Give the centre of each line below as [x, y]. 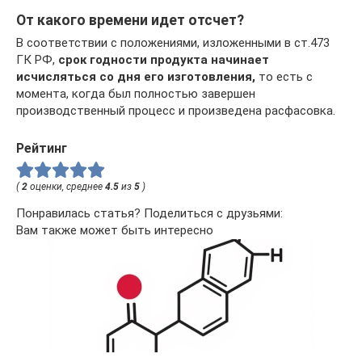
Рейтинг [42, 149]
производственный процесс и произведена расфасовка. [176, 111]
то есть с [284, 77]
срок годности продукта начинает [164, 60]
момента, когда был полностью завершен [136, 94]
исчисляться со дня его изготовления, [136, 77]
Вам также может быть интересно [115, 231]
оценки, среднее [66, 187]
